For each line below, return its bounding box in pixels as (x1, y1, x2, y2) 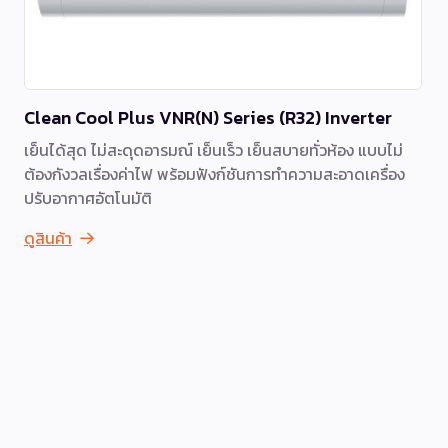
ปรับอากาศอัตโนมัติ (24, 185, 152, 210)
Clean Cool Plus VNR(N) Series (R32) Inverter (24, 103, 392, 131)
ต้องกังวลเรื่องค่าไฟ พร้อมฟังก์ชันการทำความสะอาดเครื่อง (24, 161, 405, 186)
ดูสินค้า (24, 225, 72, 250)
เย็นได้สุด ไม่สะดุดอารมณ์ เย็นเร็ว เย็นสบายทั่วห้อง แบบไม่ (24, 137, 403, 162)
